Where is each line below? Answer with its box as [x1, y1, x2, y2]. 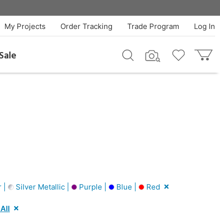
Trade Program [127, 22, 179, 31]
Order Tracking [60, 22, 112, 31]
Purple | [77, 182, 109, 192]
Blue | [114, 182, 138, 192]
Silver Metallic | [14, 182, 71, 192]
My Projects [4, 22, 46, 31]
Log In [193, 22, 215, 31]
